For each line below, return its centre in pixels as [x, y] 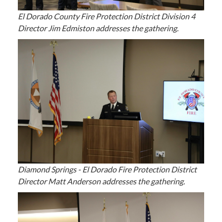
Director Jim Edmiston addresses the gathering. [98, 28]
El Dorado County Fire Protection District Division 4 [106, 16]
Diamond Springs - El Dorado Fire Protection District [107, 169]
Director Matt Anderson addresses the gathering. [101, 181]
